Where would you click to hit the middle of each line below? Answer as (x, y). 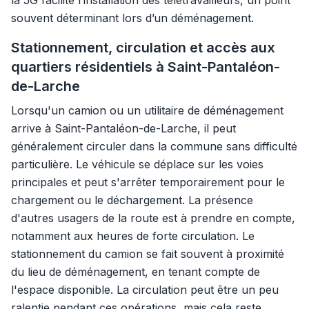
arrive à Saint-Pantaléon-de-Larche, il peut (123, 128)
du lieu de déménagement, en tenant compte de (136, 272)
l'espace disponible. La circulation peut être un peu (145, 290)
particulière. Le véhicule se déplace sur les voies (137, 164)
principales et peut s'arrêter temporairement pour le (148, 182)
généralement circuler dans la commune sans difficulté (154, 146)
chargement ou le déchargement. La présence (132, 200)
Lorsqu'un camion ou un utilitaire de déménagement (147, 110)
